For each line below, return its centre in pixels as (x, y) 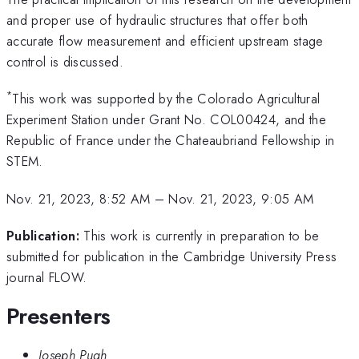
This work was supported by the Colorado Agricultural (166, 99)
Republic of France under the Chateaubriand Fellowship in (171, 141)
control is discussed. (65, 61)
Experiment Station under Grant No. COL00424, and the (167, 120)
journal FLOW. (47, 278)
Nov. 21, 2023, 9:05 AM (241, 198)
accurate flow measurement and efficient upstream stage (165, 40)
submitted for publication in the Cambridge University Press (172, 257)
